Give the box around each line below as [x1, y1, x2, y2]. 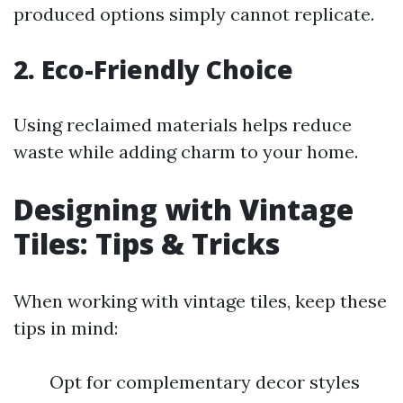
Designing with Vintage [13, 190, 354, 228]
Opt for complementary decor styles [49, 371, 360, 393]
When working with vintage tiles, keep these [13, 290, 387, 312]
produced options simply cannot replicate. [13, 3, 374, 25]
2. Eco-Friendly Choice [13, 52, 293, 86]
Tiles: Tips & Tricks [13, 224, 280, 263]
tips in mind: [13, 317, 118, 339]
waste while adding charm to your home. [13, 140, 358, 163]
